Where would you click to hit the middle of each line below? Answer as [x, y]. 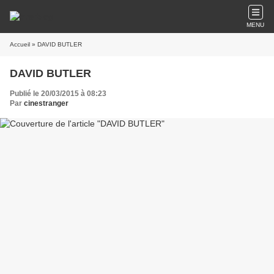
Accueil [20, 44]
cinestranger [46, 103]
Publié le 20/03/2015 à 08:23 [58, 94]
